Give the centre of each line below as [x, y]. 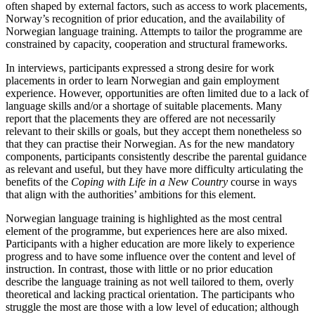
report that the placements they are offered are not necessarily [141, 119]
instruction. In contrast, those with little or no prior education [139, 269]
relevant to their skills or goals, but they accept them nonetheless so [154, 131]
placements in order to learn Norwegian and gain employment [142, 81]
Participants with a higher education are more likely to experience [150, 244]
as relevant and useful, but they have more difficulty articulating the [154, 169]
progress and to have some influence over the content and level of [150, 257]
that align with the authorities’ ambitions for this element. [131, 195]
